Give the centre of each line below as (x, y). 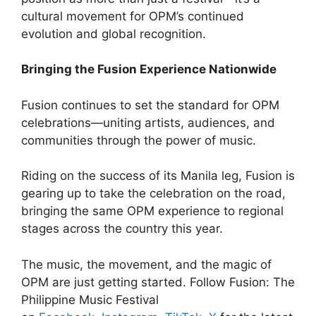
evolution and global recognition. (114, 34)
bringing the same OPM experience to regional (152, 211)
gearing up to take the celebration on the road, (153, 194)
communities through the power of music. (139, 140)
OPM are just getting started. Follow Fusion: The (158, 282)
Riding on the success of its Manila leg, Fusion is (158, 176)
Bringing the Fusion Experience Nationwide (149, 69)
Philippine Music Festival (90, 299)
